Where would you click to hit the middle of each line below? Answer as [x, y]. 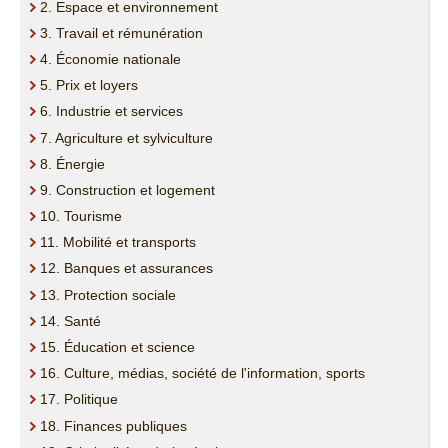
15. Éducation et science [117, 346]
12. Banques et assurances [126, 267]
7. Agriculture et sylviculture [126, 137]
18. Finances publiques [113, 425]
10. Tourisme [81, 215]
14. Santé [70, 320]
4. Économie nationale [110, 58]
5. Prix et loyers [89, 84]
